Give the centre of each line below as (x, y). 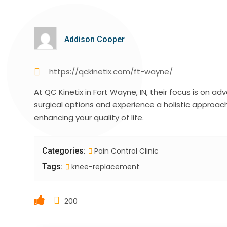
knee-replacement (105, 167)
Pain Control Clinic (127, 151)
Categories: (64, 151)
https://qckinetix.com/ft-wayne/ (111, 72)
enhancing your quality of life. (89, 118)
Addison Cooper (95, 40)
